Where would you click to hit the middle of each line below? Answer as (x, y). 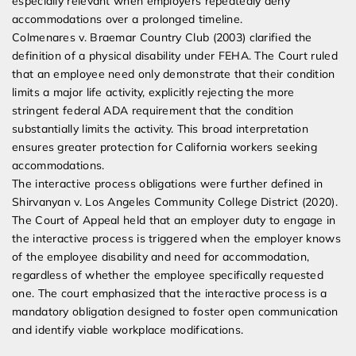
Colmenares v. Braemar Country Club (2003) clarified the (162, 38)
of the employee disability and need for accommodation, (161, 257)
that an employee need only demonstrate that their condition (174, 74)
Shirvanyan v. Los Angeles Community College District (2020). (175, 202)
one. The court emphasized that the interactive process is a (170, 294)
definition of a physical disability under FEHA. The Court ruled (175, 56)
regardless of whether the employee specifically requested (168, 275)
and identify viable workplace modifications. (128, 330)
